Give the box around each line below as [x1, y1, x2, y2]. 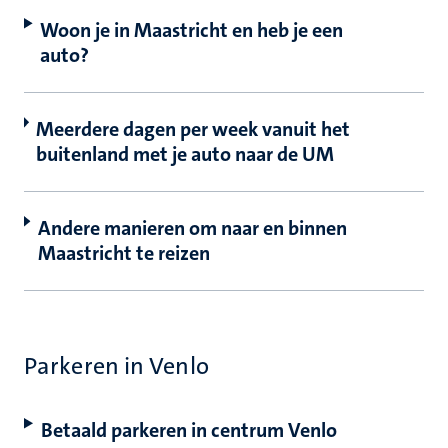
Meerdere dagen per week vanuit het [36, 116, 351, 142]
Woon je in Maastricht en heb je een [40, 17, 344, 43]
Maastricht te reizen [37, 240, 210, 266]
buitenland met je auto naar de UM [36, 141, 335, 167]
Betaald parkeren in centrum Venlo [40, 417, 337, 443]
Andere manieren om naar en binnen [37, 215, 347, 241]
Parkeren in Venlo [24, 350, 209, 382]
